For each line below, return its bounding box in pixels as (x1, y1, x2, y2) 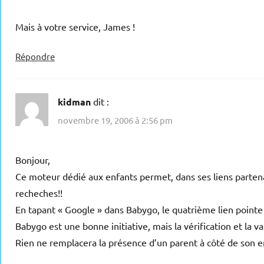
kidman (58, 95, 91, 108)
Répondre (15, 50, 55, 62)
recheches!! (15, 187, 62, 199)
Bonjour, (15, 154, 50, 166)
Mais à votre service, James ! (15, 20, 135, 32)
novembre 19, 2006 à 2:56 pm (58, 114, 173, 126)
